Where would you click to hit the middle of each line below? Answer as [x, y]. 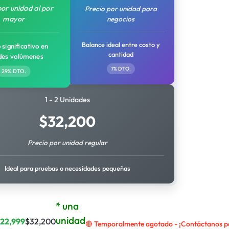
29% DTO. [14, 71]
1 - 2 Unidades [67, 100]
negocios [121, 19]
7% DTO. [121, 69]
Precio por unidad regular [67, 143]
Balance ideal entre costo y [121, 44]
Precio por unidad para [121, 9]
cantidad [121, 54]
